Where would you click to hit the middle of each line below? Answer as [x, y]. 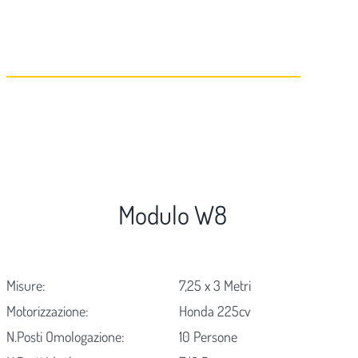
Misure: [26, 286]
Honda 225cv [215, 311]
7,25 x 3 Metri [215, 286]
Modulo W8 [172, 215]
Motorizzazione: [47, 311]
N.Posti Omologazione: [65, 337]
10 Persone [209, 337]
